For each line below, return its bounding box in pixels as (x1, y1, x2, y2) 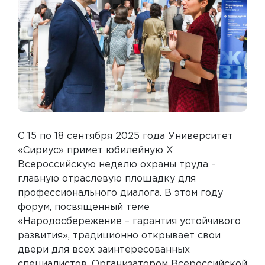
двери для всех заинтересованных (18, 245, 190, 254)
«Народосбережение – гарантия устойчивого (18, 216, 241, 226)
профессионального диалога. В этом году (18, 188, 223, 198)
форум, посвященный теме (18, 202, 150, 212)
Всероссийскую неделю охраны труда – (18, 160, 216, 169)
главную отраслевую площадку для (18, 174, 196, 183)
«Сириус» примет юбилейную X (18, 146, 173, 155)
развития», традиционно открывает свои (18, 231, 221, 240)
